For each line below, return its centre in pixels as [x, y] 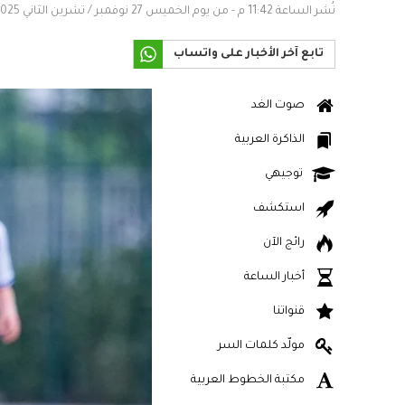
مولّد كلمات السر [261, 346]
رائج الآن [284, 243]
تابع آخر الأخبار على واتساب [249, 54]
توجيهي [284, 174]
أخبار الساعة [274, 278]
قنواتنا [289, 312]
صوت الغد [278, 106]
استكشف [279, 209]
